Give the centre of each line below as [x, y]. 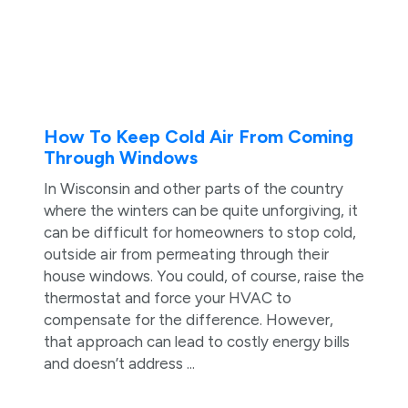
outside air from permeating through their [186, 254]
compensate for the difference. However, [188, 319]
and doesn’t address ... [119, 363]
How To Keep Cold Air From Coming [198, 136]
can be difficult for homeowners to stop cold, [199, 232]
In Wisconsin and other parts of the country [193, 188]
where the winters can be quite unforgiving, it [200, 210]
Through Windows [120, 157]
